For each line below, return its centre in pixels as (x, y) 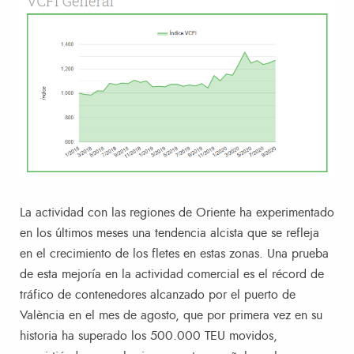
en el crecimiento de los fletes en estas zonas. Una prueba (174, 253)
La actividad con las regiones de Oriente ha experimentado (177, 212)
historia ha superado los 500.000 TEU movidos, (149, 335)
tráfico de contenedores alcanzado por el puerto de (158, 294)
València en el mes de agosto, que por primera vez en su (171, 315)
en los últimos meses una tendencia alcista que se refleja (169, 233)
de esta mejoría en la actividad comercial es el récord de (172, 274)
